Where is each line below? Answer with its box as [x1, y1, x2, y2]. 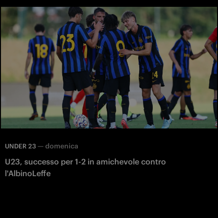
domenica [45, 142, 78, 151]
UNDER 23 [5, 142, 36, 151]
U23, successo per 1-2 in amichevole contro [5, 157, 166, 167]
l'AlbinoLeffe [5, 168, 51, 179]
